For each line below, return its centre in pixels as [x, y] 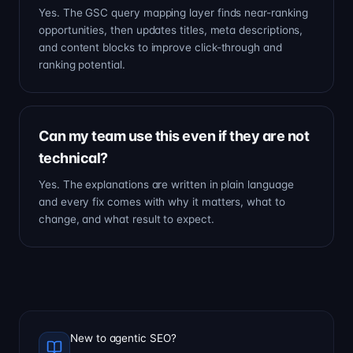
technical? [73, 158]
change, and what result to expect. [126, 219]
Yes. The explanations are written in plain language [166, 184]
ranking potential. [82, 64]
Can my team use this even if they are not [174, 136]
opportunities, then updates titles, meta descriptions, [171, 30]
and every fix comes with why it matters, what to [162, 201]
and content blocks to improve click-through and [160, 47]
